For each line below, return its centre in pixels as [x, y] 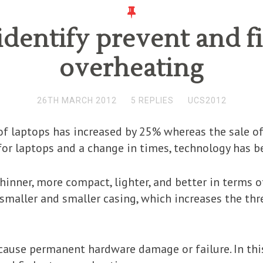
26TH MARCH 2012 [77, 100]
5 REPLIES [152, 100]
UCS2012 [207, 100]
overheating [131, 69]
